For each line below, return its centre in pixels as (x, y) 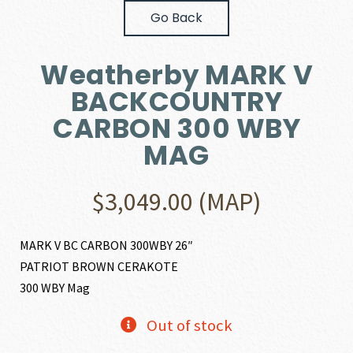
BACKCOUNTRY (176, 102)
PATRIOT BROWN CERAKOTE (99, 267)
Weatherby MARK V (176, 75)
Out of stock (189, 326)
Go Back (176, 18)
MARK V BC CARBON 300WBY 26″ (107, 245)
